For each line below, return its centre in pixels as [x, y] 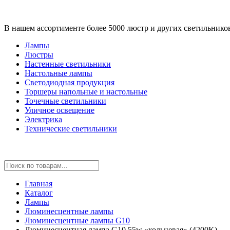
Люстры [39, 55]
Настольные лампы [59, 73]
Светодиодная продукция [70, 82]
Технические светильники [71, 129]
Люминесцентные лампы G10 [77, 221]
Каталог [39, 193]
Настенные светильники [68, 64]
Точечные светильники [65, 101]
